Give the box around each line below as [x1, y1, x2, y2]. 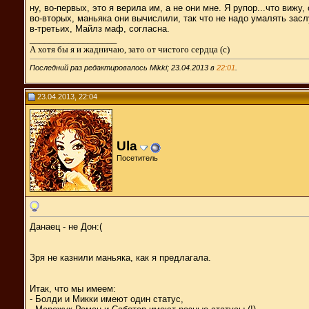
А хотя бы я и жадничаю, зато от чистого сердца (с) [30, 43, 230, 54]
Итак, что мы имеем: [30, 283, 116, 294]
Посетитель [117, 153, 158, 162]
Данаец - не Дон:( [30, 221, 102, 232]
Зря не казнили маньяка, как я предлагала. [30, 252, 211, 263]
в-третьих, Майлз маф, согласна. [30, 23, 170, 34]
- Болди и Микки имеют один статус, [30, 293, 183, 304]
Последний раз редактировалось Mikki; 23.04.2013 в [30, 63, 217, 72]
